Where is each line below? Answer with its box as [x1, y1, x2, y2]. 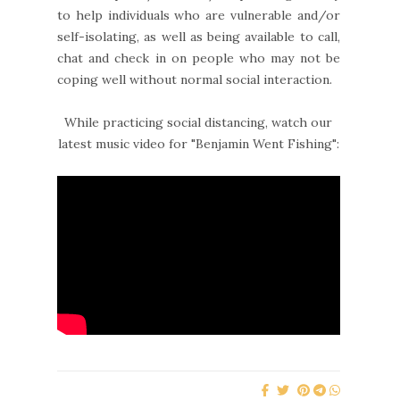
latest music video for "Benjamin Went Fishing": [57, 135, 339, 152]
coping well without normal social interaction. [57, 71, 332, 87]
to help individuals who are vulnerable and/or [57, 6, 340, 23]
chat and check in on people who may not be [57, 49, 340, 66]
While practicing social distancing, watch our [64, 113, 333, 130]
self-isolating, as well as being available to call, [57, 28, 340, 45]
